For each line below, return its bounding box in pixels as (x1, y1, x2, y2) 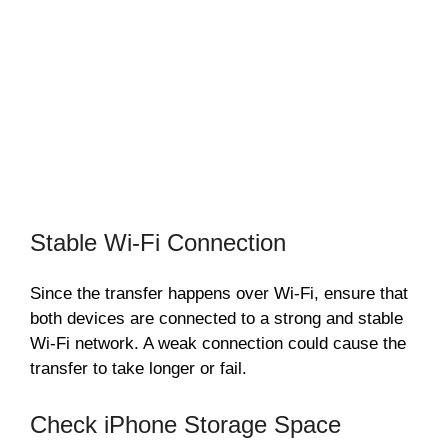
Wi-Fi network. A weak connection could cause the (30, 334, 406, 354)
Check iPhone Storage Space (30, 410, 341, 438)
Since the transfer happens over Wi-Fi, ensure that (30, 284, 408, 304)
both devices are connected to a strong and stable (30, 309, 403, 329)
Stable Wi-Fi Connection (30, 229, 286, 257)
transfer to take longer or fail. (30, 359, 247, 379)
